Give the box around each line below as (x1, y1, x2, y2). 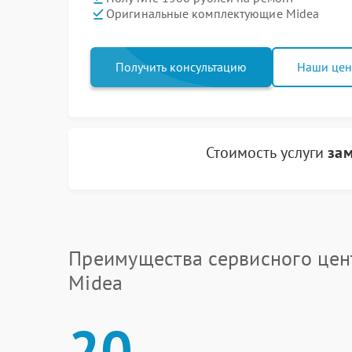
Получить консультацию (115, 58, 247, 75)
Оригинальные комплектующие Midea (106, 5, 320, 21)
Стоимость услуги (205, 142, 328, 163)
